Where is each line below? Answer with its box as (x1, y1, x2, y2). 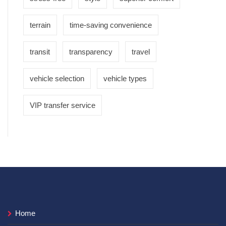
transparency (69, 47, 112, 56)
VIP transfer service (30, 100, 95, 109)
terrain (30, 20, 50, 29)
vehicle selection (30, 74, 84, 83)
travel (132, 47, 150, 56)
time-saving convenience (70, 20, 152, 29)
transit (30, 47, 50, 56)
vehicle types (103, 74, 147, 83)
